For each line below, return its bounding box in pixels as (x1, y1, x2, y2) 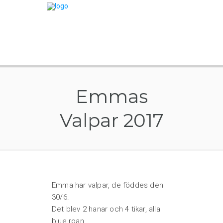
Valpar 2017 (59, 109, 164, 131)
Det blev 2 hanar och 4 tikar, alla (52, 205, 160, 214)
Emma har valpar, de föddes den (52, 181, 163, 190)
